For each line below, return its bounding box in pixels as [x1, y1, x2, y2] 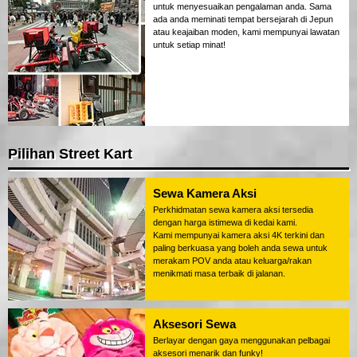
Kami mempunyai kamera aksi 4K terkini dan [153, 230, 324, 241]
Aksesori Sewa [153, 317, 236, 331]
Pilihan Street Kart [8, 146, 132, 163]
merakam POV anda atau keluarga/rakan [153, 256, 312, 266]
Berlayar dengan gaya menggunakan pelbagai [153, 335, 330, 346]
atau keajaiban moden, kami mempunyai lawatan [153, 27, 339, 37]
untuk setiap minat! [153, 40, 226, 50]
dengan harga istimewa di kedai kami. [153, 218, 297, 228]
